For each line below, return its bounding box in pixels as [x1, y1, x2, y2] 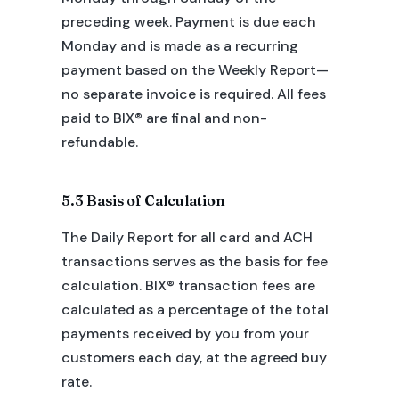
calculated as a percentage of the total [61, 300, 329, 319]
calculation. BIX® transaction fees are [61, 276, 315, 295]
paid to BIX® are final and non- [61, 109, 267, 127]
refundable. [61, 133, 138, 151]
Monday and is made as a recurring [61, 37, 298, 55]
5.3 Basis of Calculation [61, 191, 225, 209]
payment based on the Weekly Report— [61, 61, 329, 79]
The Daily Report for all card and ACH [61, 228, 313, 247]
